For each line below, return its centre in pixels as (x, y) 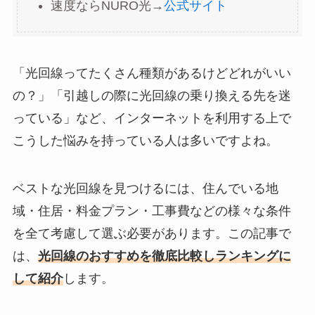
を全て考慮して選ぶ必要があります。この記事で (152, 233)
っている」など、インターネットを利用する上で (152, 118)
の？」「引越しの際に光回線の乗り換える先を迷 (152, 95)
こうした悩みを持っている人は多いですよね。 (145, 140)
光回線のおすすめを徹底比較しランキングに (164, 256)
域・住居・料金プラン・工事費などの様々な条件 (152, 211)
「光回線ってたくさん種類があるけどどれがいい (152, 73)
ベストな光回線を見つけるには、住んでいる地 (145, 188)
